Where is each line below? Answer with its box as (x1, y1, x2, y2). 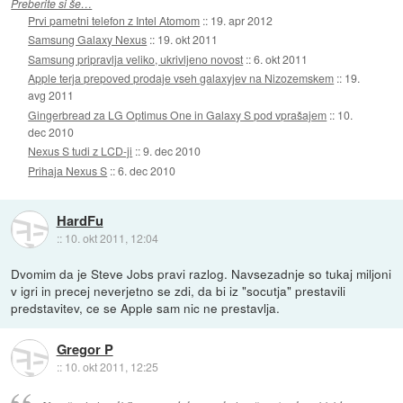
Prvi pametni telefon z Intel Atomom (28, 12, 201, 28)
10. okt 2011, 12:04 (64, 229, 158, 246)
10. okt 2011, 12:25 (64, 358, 158, 374)
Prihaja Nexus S (28, 162, 108, 178)
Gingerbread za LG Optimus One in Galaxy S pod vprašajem (28, 106, 327, 122)
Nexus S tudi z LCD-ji (28, 143, 133, 159)
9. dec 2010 (143, 143, 201, 159)
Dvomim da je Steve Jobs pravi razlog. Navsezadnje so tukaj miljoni (11, 264, 392, 283)
